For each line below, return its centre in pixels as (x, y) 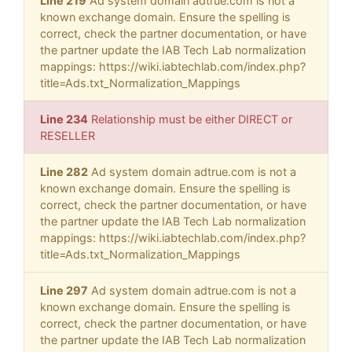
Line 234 (64, 119)
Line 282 (64, 172)
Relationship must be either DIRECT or (190, 119)
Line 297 (64, 291)
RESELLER (68, 136)
